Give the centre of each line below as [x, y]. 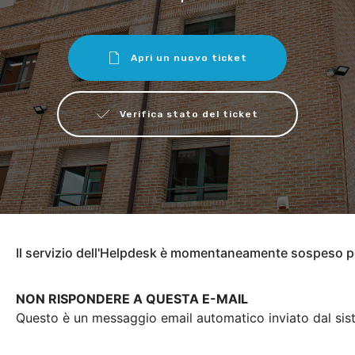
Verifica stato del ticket [189, 115]
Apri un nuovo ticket [189, 58]
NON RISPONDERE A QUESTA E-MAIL [132, 298]
